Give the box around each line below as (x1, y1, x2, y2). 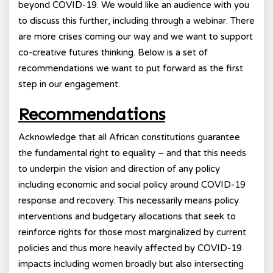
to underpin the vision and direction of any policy (18, 163, 220, 174)
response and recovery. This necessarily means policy (18, 195, 239, 206)
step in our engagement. (18, 79, 120, 90)
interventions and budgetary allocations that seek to (18, 211, 236, 222)
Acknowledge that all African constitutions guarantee (18, 132, 240, 143)
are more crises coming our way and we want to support (18, 31, 253, 42)
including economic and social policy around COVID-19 (18, 179, 246, 190)
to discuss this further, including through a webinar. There (18, 15, 255, 26)
